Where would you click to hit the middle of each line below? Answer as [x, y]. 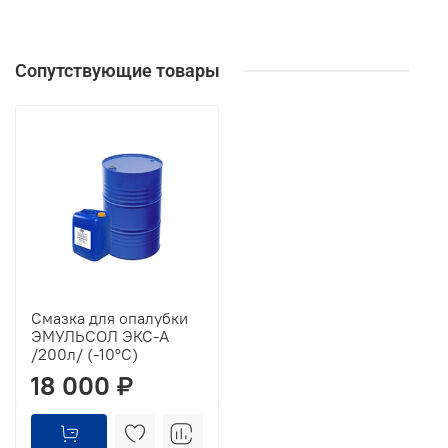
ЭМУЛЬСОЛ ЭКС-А [100, 336]
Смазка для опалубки [109, 318]
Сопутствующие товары [117, 71]
